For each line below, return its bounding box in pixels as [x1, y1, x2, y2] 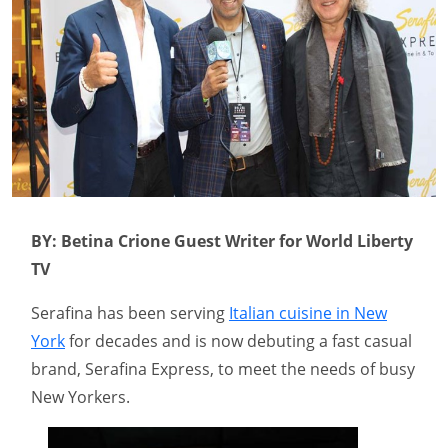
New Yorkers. [31, 386, 130, 409]
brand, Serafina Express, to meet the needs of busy [31, 358, 415, 381]
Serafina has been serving [31, 302, 229, 325]
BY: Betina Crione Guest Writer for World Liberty [31, 230, 413, 253]
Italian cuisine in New [229, 302, 387, 325]
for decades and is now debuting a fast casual [65, 330, 412, 353]
